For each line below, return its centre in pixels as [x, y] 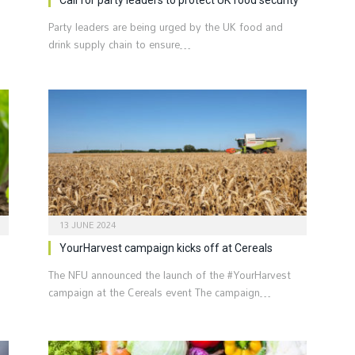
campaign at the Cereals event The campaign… [160, 293]
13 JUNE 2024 [88, 225]
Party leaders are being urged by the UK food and [166, 27]
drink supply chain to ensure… [120, 44]
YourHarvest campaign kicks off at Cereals [166, 248]
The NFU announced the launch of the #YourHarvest [170, 275]
